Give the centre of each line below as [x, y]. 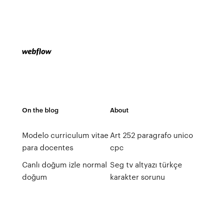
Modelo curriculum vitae [65, 135]
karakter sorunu [137, 177]
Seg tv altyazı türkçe [146, 165]
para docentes [47, 147]
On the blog [40, 110]
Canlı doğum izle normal [64, 165]
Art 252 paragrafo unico [151, 135]
